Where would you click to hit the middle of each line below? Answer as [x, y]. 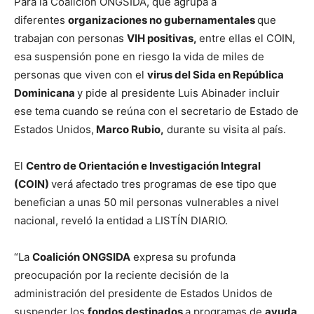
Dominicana [46, 93]
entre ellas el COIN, [247, 39]
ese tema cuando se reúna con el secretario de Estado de [156, 111]
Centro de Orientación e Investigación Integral [143, 166]
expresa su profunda [183, 257]
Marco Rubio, [129, 130]
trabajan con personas [70, 39]
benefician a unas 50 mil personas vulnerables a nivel [146, 203]
